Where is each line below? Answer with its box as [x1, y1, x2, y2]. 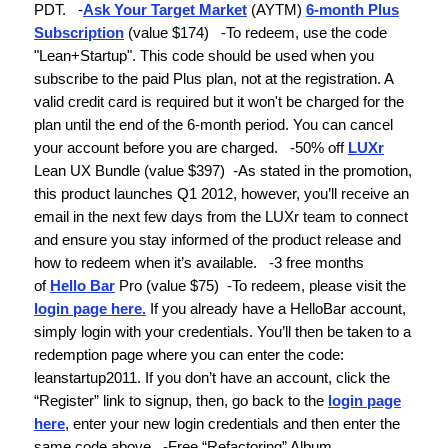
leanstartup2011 [34, 368, 137, 386]
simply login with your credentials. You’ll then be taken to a [34, 322, 411, 340]
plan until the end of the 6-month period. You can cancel [34, 115, 393, 133]
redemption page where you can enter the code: [34, 345, 344, 363]
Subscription [34, 23, 124, 41]
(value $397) [144, 161, 225, 179]
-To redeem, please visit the [223, 276, 406, 294]
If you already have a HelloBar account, [146, 299, 406, 317]
